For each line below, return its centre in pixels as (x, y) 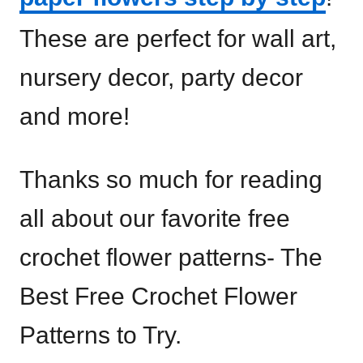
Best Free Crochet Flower (158, 296)
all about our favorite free (155, 218)
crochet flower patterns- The (171, 257)
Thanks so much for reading (171, 179)
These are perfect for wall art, (178, 38)
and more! (75, 116)
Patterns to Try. (100, 335)
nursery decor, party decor (161, 77)
